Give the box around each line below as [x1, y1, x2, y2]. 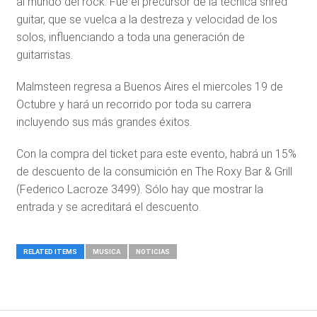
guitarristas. [16, 48, 73, 62]
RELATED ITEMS [23, 248, 77, 255]
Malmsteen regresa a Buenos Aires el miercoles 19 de [16, 80, 283, 93]
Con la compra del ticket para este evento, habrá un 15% [16, 147, 296, 161]
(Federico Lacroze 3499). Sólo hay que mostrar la [16, 183, 263, 196]
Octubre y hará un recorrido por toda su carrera [16, 98, 251, 111]
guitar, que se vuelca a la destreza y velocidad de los [16, 13, 277, 26]
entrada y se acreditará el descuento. [16, 200, 201, 214]
